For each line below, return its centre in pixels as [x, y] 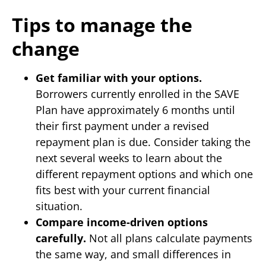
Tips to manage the [102, 25]
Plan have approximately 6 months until [135, 110]
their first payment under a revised [122, 126]
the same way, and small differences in [133, 254]
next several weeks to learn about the [129, 158]
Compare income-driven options [122, 222]
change [46, 49]
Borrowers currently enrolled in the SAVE [137, 94]
